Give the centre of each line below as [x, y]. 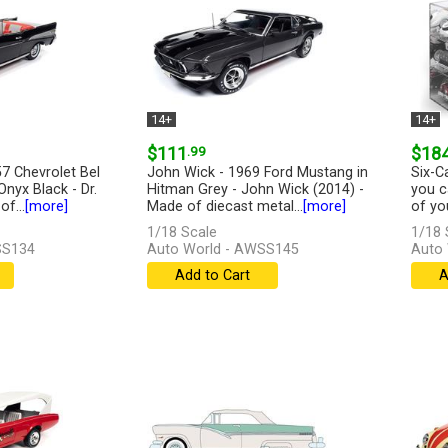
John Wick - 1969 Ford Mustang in [257, 173]
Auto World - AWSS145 [222, 250]
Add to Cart [212, 276]
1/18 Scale [181, 233]
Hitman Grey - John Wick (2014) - [255, 190]
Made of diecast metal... [224, 207]
